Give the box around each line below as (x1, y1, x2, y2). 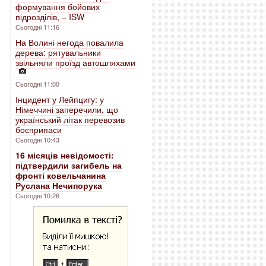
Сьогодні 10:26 (15, 191, 59, 200)
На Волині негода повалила (15, 36, 123, 48)
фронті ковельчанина (15, 169, 106, 181)
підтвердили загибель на (15, 159, 122, 171)
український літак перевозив (15, 113, 125, 125)
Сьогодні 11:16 (15, 22, 59, 31)
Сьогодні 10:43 (15, 135, 59, 144)
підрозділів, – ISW (15, 11, 84, 23)
